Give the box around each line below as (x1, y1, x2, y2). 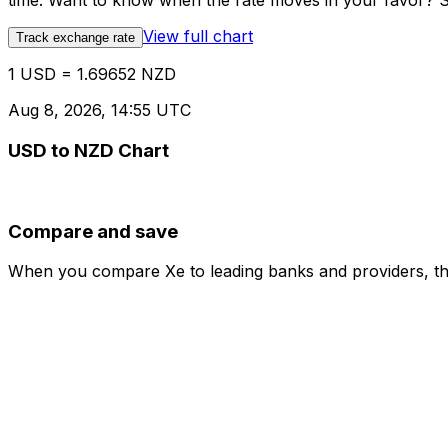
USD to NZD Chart (8, 139, 169, 163)
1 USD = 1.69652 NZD (8, 64, 176, 85)
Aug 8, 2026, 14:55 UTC (8, 100, 191, 121)
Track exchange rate (16, 30, 135, 46)
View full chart (143, 26, 253, 47)
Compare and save (8, 219, 178, 243)
